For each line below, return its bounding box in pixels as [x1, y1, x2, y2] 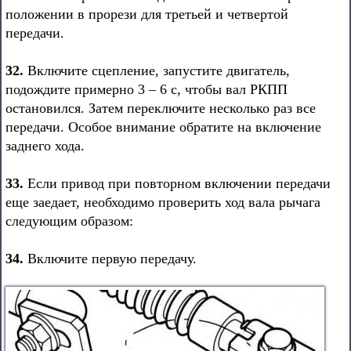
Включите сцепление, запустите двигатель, [24, 63, 290, 78]
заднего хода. [5, 138, 85, 154]
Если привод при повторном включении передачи [24, 175, 331, 191]
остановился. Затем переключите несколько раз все [5, 100, 316, 116]
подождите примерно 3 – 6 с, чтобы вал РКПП [5, 81, 288, 97]
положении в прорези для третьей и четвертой [5, 6, 288, 22]
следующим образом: [5, 213, 133, 229]
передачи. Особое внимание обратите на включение [5, 119, 321, 135]
